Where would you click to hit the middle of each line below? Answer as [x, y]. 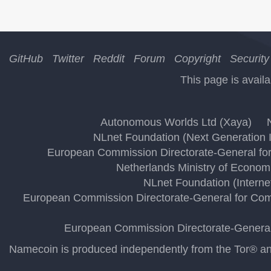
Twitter [68, 59]
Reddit [109, 59]
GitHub [26, 59]
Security [250, 59]
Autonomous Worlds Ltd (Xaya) [176, 122]
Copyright [198, 59]
